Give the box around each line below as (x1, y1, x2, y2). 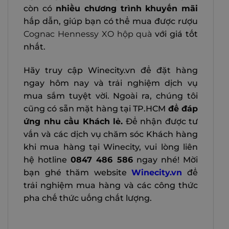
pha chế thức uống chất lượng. (24, 193, 152, 203)
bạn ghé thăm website (24, 167, 132, 177)
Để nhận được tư (123, 116, 198, 126)
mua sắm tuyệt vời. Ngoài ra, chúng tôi (24, 90, 198, 101)
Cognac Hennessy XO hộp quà (24, 29, 152, 39)
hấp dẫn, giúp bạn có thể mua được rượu (24, 16, 198, 26)
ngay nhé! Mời (132, 154, 198, 165)
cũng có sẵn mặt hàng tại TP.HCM (24, 103, 168, 113)
